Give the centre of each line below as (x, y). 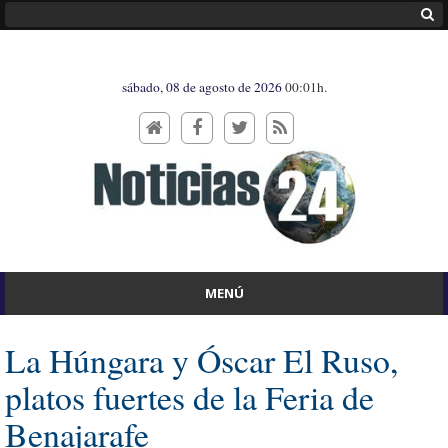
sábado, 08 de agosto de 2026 (203, 87)
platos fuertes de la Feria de (189, 396)
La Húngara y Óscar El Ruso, (201, 359)
